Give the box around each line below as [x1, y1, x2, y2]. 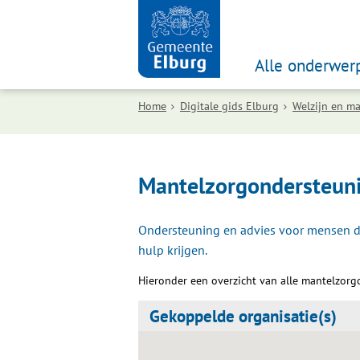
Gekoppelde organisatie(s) [149, 305, 337, 327]
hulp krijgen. [138, 242, 207, 258]
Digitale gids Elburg [180, 99, 279, 113]
